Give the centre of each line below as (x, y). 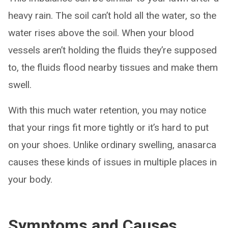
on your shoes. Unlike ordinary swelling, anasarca (112, 145)
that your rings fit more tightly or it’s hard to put (108, 127)
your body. (30, 179)
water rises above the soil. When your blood (101, 33)
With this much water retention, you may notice (107, 110)
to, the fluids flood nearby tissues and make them (113, 67)
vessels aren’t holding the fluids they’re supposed (112, 50)
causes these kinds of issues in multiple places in (112, 162)
